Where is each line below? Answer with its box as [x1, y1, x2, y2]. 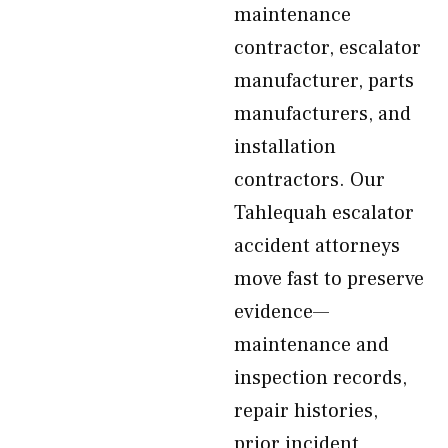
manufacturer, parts [234, 68, 414, 94]
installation [234, 134, 336, 160]
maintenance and [234, 332, 389, 358]
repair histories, [234, 398, 378, 424]
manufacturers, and [234, 101, 411, 127]
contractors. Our [234, 167, 385, 193]
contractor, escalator [234, 35, 421, 61]
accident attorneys [234, 233, 400, 259]
